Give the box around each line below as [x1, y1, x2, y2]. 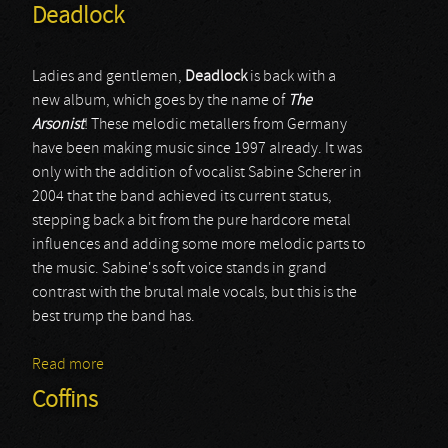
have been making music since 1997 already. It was [32, 141, 362, 157]
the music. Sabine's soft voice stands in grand [32, 261, 327, 277]
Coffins [32, 389, 98, 413]
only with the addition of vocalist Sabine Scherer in [32, 165, 362, 181]
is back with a [247, 69, 336, 85]
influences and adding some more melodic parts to [32, 237, 366, 253]
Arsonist [32, 117, 84, 133]
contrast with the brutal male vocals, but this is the [32, 285, 357, 301]
